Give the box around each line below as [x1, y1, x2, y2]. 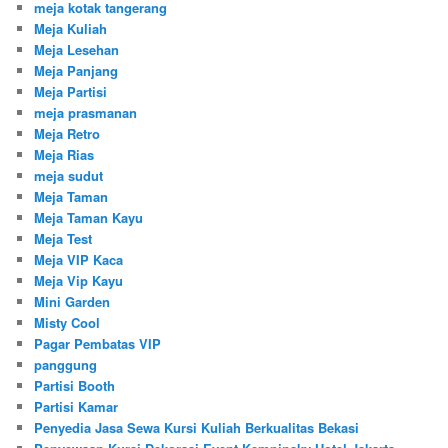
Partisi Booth [34, 376, 116, 396]
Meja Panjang [34, 61, 119, 81]
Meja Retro [34, 124, 101, 144]
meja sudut [34, 166, 104, 186]
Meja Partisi [34, 82, 108, 102]
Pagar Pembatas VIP [34, 334, 162, 354]
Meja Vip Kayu [34, 271, 124, 291]
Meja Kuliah [34, 19, 108, 39]
